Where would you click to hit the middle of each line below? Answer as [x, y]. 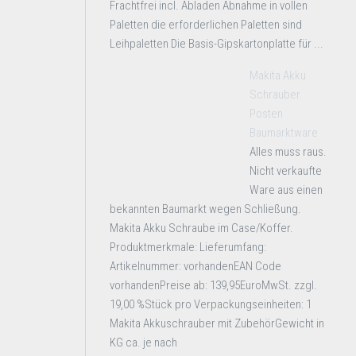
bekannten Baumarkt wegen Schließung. [205, 209]
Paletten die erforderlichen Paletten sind [206, 25]
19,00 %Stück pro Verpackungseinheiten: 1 [211, 304]
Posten [266, 114]
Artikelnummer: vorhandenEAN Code [195, 266]
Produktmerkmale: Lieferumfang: [188, 247]
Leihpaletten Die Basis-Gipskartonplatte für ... [217, 44]
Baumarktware [284, 133]
